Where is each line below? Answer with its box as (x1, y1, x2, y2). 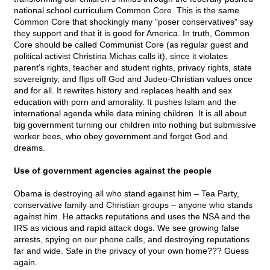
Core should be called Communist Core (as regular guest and (14, 40, 248, 50)
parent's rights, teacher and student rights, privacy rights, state (14, 63, 252, 73)
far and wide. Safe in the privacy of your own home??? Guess (14, 246, 249, 256)
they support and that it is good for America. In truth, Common (14, 28, 250, 39)
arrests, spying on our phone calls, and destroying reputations (14, 234, 250, 245)
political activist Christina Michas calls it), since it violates (14, 51, 228, 61)
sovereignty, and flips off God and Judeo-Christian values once (14, 74, 253, 84)
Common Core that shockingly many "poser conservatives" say (14, 17, 253, 27)
